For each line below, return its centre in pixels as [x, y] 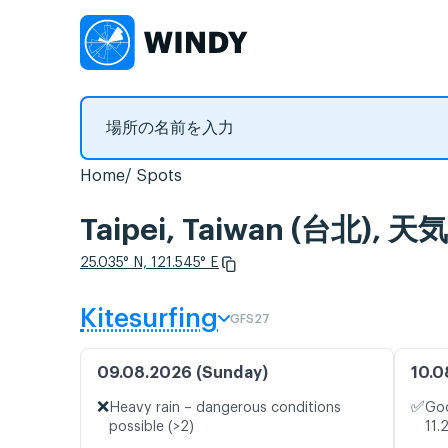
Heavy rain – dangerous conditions [225, 408]
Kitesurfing [149, 319]
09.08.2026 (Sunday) [182, 373]
